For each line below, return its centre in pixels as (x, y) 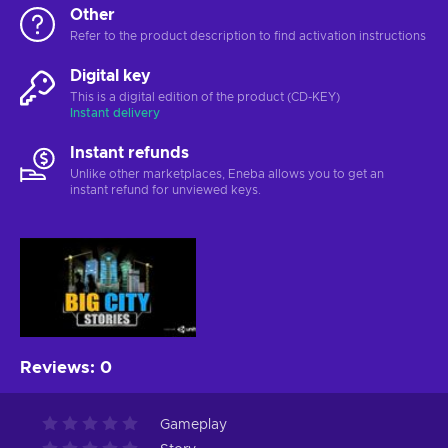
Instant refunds (129, 152)
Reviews (55, 367)
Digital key (110, 75)
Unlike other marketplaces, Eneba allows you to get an (227, 173)
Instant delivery (115, 112)
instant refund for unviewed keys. (165, 189)
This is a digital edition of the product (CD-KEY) (205, 96)
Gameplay (193, 424)
